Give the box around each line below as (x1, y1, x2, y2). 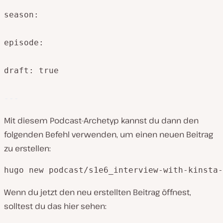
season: (4, 10, 39, 20)
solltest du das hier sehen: (4, 201, 107, 212)
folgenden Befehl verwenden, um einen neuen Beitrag (4, 129, 213, 140)
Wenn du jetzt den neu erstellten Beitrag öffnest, (4, 187, 191, 198)
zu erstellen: (4, 143, 51, 154)
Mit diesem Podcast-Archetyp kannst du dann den (4, 115, 199, 126)
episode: (4, 38, 44, 48)
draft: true (4, 66, 59, 76)
